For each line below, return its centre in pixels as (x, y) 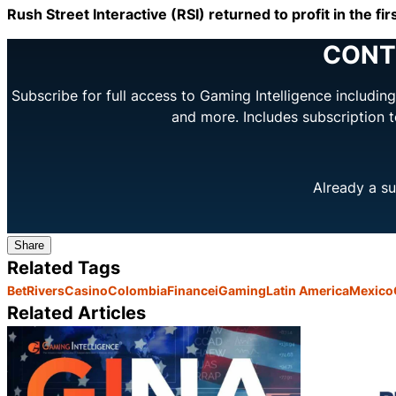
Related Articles (76, 313)
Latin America (308, 291)
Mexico (371, 291)
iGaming (240, 291)
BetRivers (36, 291)
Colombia (137, 291)
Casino (86, 291)
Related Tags (64, 268)
